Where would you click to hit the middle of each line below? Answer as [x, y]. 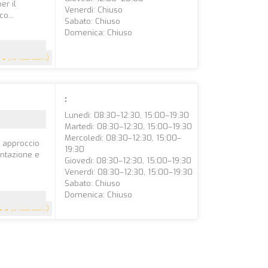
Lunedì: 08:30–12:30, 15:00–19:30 [127, 115]
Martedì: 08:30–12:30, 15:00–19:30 [129, 127]
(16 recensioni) [28, 58]
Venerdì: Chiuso [94, 10]
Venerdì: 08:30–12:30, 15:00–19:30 [129, 172]
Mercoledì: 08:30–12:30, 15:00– [123, 138]
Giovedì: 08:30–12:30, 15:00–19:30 [128, 161]
